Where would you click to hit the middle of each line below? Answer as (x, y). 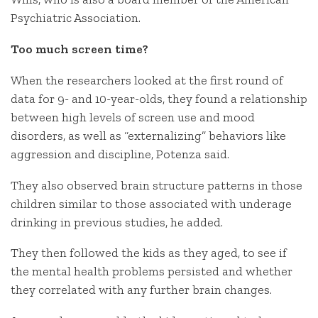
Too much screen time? (79, 49)
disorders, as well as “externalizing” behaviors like (148, 135)
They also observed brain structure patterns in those (157, 185)
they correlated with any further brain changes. (141, 290)
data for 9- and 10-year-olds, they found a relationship (159, 98)
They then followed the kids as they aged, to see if (149, 253)
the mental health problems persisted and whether (152, 272)
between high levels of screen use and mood (133, 117)
